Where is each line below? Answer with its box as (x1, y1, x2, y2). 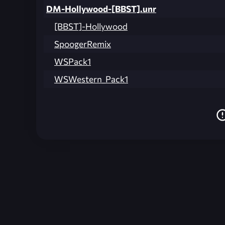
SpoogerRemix (54, 38, 111, 49)
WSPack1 (54, 56, 91, 67)
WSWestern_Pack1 (54, 73, 128, 84)
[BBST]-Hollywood (54, 21, 128, 32)
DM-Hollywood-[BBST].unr (46, 3, 156, 14)
